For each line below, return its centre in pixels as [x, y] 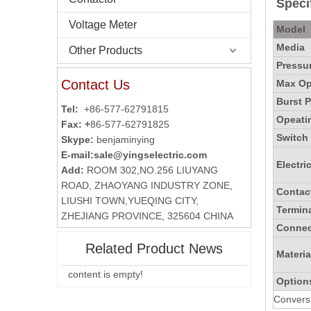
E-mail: [77, 155]
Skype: [77, 140]
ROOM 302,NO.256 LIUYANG [152, 170]
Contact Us [95, 85]
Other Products [106, 50]
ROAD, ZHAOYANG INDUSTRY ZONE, [147, 185]
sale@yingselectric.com [150, 155]
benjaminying [126, 140]
